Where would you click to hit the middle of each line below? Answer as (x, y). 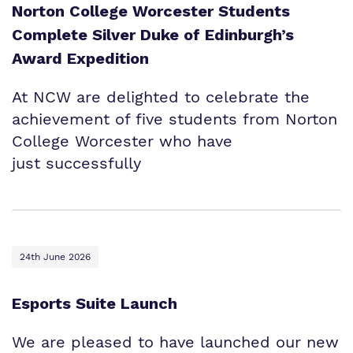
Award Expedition (80, 58)
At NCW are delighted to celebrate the (161, 97)
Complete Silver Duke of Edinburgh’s (153, 35)
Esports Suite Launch (95, 303)
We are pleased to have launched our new (175, 342)
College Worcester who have (122, 141)
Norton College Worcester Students (151, 11)
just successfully (76, 163)
